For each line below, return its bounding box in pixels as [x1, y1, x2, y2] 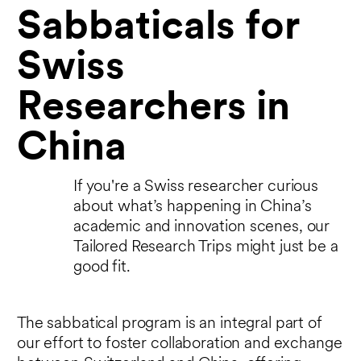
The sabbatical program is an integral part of [17, 316, 322, 333]
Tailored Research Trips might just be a [73, 239, 338, 256]
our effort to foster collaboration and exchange [17, 336, 342, 353]
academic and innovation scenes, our [73, 219, 330, 236]
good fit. [73, 259, 131, 276]
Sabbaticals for [17, 7, 299, 49]
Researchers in [17, 88, 290, 130]
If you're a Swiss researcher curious [73, 179, 318, 196]
